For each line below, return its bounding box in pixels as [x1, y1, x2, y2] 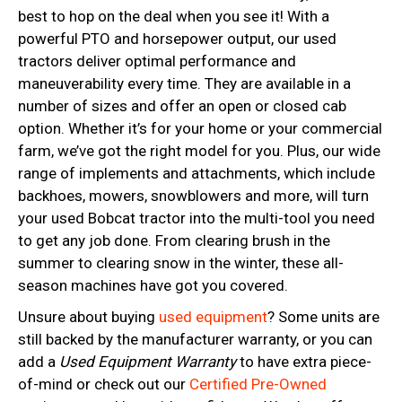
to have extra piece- [236, 352, 371, 371]
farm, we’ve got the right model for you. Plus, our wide [18, 141, 380, 160]
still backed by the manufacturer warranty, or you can [18, 329, 372, 348]
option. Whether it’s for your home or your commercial [18, 118, 382, 137]
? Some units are [267, 307, 380, 326]
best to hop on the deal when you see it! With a [18, 6, 329, 25]
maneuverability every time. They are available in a [18, 74, 351, 92]
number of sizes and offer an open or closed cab [18, 96, 346, 115]
